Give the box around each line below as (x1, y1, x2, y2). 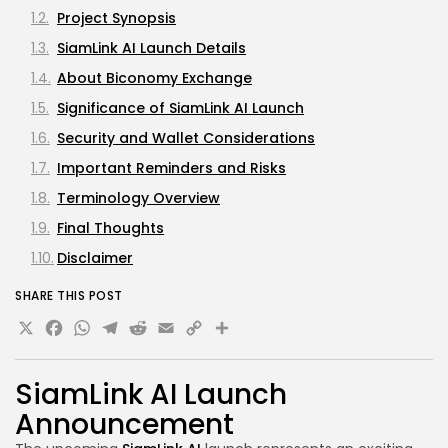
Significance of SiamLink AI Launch (57, 98, 304, 118)
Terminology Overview (57, 188, 220, 208)
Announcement (15, 405, 234, 444)
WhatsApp (71, 310, 236, 355)
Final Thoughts (57, 218, 164, 238)
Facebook (43, 310, 195, 355)
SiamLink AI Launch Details (57, 38, 246, 58)
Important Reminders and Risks (57, 158, 286, 178)
